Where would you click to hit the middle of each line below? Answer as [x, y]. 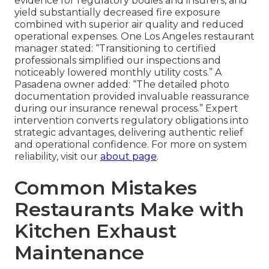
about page [128, 157]
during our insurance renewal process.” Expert [126, 109]
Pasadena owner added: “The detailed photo [122, 85]
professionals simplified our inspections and [118, 61]
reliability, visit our [57, 157]
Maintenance [79, 253]
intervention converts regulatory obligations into [131, 121]
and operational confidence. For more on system [131, 145]
